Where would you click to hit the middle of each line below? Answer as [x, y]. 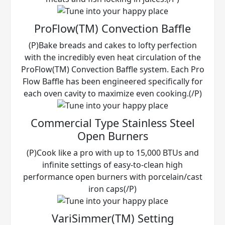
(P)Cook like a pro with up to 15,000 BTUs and [113, 152]
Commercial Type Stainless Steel [113, 123]
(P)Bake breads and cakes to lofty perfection [113, 45]
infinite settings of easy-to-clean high [113, 164]
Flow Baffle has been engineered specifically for [113, 81]
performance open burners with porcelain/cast [113, 177]
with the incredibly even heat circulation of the [113, 57]
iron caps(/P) [113, 189]
